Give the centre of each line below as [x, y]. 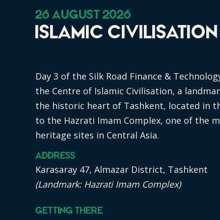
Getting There [69, 211]
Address [55, 156]
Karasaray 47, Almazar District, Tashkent [122, 169]
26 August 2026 [83, 16]
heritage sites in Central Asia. [97, 135]
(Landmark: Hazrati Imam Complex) [108, 184]
